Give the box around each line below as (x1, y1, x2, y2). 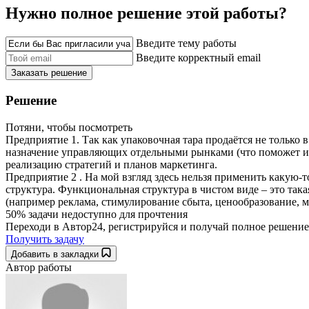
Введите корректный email (136, 52, 261, 64)
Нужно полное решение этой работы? (6, 4, 287, 23)
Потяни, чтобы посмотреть (6, 121, 132, 133)
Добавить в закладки (11, 248, 101, 259)
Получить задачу (6, 232, 84, 245)
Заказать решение (11, 68, 87, 79)
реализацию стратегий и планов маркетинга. (6, 158, 217, 170)
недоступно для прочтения (59, 208, 188, 220)
